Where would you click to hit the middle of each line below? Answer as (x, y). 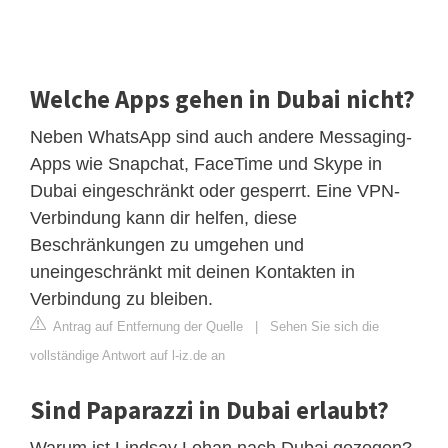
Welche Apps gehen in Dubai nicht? (222, 98)
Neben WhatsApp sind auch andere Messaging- (221, 136)
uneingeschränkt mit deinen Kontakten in (192, 271)
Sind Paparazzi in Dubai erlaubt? (209, 409)
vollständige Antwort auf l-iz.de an (127, 355)
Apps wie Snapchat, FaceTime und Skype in (206, 163)
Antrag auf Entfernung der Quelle (146, 326)
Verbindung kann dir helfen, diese (163, 217)
